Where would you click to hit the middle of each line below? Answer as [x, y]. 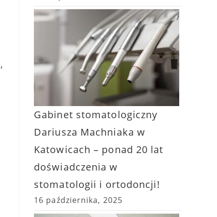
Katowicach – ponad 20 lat [99, 149]
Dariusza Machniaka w [90, 132]
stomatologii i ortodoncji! [97, 184]
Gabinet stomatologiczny [96, 115]
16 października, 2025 [78, 200]
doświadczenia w [76, 167]
